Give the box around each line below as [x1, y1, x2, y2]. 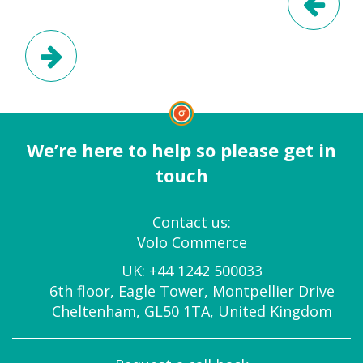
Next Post [75, 28, 150, 48]
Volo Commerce [136, 233, 247, 252]
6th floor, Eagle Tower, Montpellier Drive [49, 281, 335, 301]
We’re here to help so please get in [27, 138, 336, 162]
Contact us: [152, 212, 231, 232]
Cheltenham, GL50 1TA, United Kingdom [51, 301, 332, 321]
